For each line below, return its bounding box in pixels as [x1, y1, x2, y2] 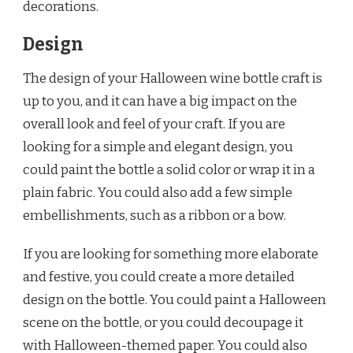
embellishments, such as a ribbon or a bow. [23, 207, 286, 225]
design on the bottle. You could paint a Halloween [23, 292, 326, 309]
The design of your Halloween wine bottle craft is [23, 70, 322, 87]
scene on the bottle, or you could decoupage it [23, 314, 303, 332]
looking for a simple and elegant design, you [23, 139, 293, 156]
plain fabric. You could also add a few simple [23, 184, 292, 202]
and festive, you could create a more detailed [23, 269, 295, 286]
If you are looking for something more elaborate [23, 246, 318, 263]
